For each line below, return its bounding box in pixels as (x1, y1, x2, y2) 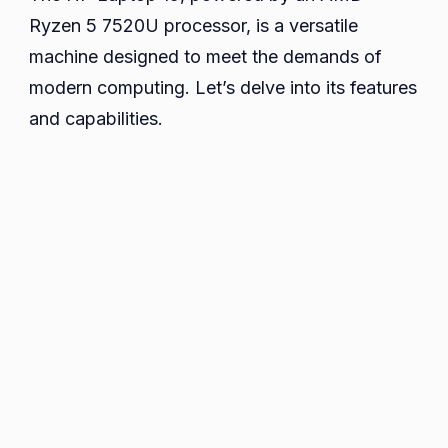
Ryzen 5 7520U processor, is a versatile (29, 14, 358, 36)
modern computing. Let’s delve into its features (29, 76, 417, 98)
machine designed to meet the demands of (29, 45, 382, 67)
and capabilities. (29, 107, 163, 129)
